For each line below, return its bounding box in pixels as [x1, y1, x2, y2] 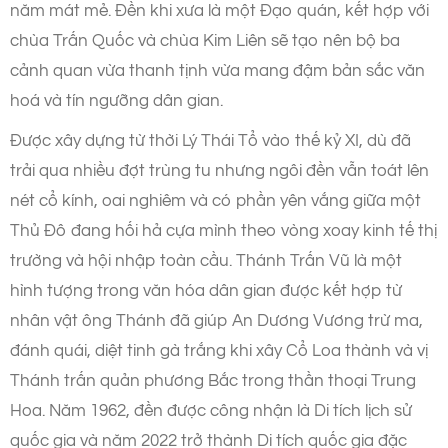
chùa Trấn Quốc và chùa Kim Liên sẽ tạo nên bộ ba [10, 31, 400, 50]
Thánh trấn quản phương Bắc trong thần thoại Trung [10, 371, 416, 390]
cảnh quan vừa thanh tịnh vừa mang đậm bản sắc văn [10, 61, 425, 80]
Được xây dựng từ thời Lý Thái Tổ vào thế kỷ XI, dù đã [10, 131, 411, 150]
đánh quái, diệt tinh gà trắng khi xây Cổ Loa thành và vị [10, 341, 428, 360]
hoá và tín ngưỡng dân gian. [10, 91, 223, 110]
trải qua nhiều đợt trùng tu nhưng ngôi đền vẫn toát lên [10, 161, 429, 180]
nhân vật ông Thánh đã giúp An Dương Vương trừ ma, [10, 311, 423, 330]
